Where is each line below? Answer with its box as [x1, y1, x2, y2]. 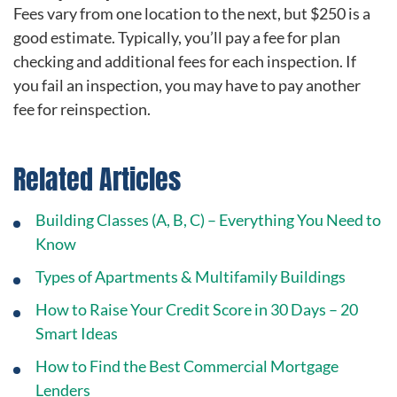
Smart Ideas [35, 323, 118, 343]
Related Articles [13, 160, 181, 200]
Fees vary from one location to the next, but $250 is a [13, 4, 370, 24]
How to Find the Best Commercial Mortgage [35, 355, 339, 376]
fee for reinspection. [13, 99, 151, 120]
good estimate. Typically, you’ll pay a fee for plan [13, 27, 340, 48]
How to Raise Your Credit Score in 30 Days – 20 [35, 299, 358, 319]
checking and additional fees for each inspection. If [13, 51, 356, 72]
